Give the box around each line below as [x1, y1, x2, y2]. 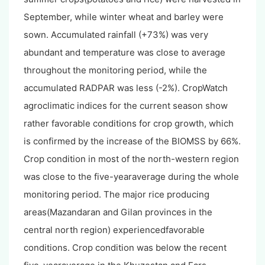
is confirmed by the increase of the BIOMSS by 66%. [24, 135, 241, 147]
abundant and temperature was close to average [24, 46, 225, 58]
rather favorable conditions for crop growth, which [24, 117, 234, 129]
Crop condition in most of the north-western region [24, 153, 239, 164]
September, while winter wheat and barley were [24, 11, 224, 22]
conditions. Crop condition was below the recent [24, 241, 227, 253]
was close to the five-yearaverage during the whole [24, 170, 239, 182]
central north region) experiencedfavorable [24, 224, 205, 235]
